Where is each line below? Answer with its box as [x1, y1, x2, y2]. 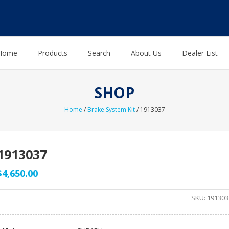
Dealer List [182, 48, 218, 58]
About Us [131, 48, 162, 58]
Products [38, 48, 67, 58]
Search [88, 48, 110, 58]
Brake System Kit [87, 105, 135, 114]
